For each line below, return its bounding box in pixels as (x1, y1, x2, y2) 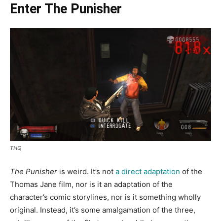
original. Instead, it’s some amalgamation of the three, (10, 205, 195, 215)
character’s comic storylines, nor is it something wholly (10, 192, 201, 202)
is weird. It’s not (57, 167, 113, 177)
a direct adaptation (113, 167, 180, 177)
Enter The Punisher (10, 1, 122, 17)
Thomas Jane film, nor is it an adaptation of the (10, 180, 173, 189)
